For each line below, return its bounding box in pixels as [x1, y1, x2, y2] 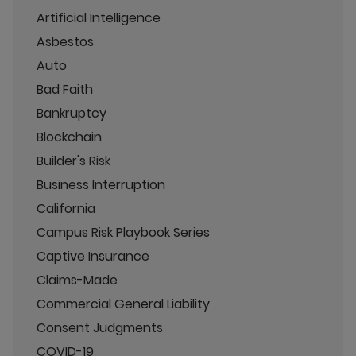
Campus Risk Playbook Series [37, 222, 210, 242]
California [37, 199, 95, 218]
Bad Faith [37, 79, 93, 99]
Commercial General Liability [37, 294, 210, 313]
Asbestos [37, 32, 94, 51]
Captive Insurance [37, 246, 149, 265]
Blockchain [37, 127, 102, 146]
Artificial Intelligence [37, 8, 161, 27]
